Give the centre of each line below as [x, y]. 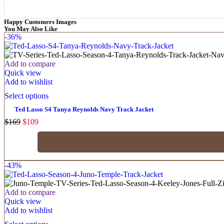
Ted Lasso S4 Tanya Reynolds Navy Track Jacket [84, 109]
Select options [26, 95]
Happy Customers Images [40, 21]
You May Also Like [31, 28]
